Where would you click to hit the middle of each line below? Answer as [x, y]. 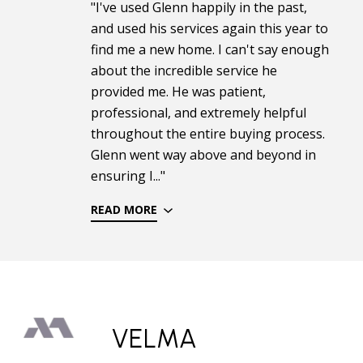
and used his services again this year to [209, 29]
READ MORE [124, 210]
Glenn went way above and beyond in [203, 155]
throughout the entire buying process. [208, 134]
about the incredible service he [184, 71]
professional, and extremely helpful [199, 113]
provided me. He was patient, [178, 92]
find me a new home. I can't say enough [210, 50]
